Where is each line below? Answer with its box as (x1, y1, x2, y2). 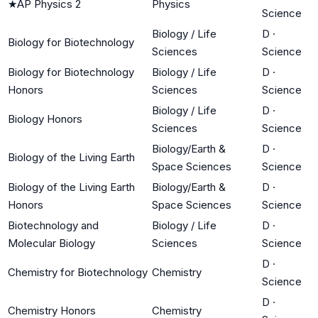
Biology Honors (8, 111, 82, 126)
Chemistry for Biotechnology (8, 265, 148, 279)
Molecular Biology (8, 236, 95, 250)
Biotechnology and (8, 218, 99, 232)
